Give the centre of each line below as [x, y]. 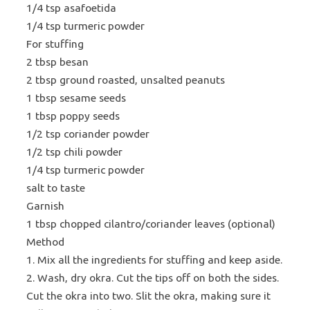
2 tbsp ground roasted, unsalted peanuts [126, 80]
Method [45, 241]
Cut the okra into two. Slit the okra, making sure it [148, 295]
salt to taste [56, 188]
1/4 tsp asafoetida [71, 8]
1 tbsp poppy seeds [73, 116]
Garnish [45, 206]
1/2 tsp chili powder [74, 152]
